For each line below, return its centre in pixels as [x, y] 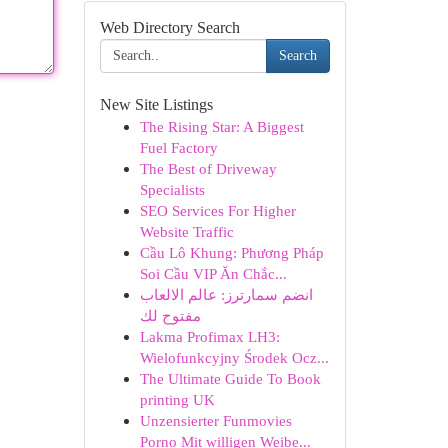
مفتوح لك [170, 315]
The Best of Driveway [208, 168]
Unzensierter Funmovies [215, 420]
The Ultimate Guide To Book [230, 378]
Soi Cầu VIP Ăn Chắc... [213, 273]
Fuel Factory [178, 147]
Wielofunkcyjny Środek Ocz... [234, 357]
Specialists [172, 189]
